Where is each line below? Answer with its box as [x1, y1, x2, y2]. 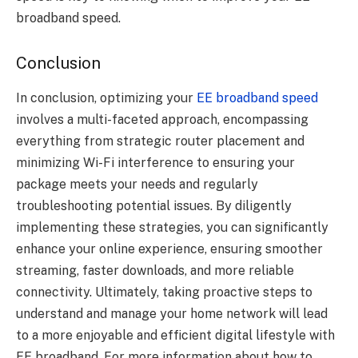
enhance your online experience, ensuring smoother [16, 241, 323, 257]
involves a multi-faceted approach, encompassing [16, 112, 308, 128]
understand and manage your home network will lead [16, 306, 328, 322]
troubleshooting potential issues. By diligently [16, 198, 292, 214]
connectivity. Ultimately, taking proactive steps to [16, 284, 312, 300]
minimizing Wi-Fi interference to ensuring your [16, 155, 295, 171]
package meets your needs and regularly [16, 177, 258, 193]
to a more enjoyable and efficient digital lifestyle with [16, 328, 335, 344]
